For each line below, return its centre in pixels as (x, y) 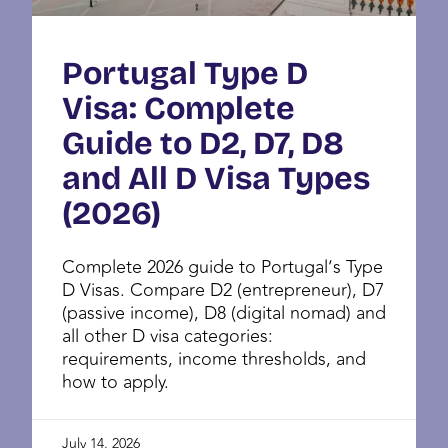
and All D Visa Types (216, 178)
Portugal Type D (185, 73)
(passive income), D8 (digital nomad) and (224, 312)
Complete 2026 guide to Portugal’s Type (222, 266)
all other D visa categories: (167, 335)
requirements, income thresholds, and (214, 358)
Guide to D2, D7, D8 (203, 143)
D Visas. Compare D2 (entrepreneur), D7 (223, 289)
